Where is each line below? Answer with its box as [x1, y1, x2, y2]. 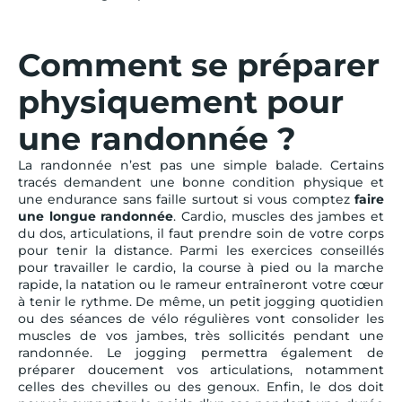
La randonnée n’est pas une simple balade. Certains [18, 156, 384, 173]
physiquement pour [18, 82, 344, 121]
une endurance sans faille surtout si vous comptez [18, 190, 354, 207]
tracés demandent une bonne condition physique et [18, 173, 384, 190]
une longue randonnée [18, 207, 174, 224]
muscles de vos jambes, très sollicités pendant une [18, 327, 384, 344]
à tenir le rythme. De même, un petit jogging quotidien [18, 293, 384, 310]
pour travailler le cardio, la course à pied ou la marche [18, 258, 384, 275]
